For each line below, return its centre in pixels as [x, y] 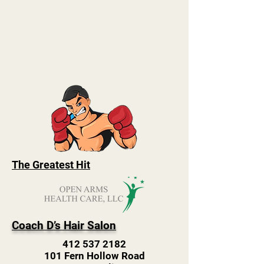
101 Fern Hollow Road [94, 256]
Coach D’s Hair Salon [64, 225]
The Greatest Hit [51, 165]
